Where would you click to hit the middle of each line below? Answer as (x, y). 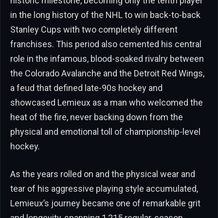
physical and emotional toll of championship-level (105, 131)
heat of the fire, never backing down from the (97, 117)
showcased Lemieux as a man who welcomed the (107, 102)
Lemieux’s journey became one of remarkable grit (105, 203)
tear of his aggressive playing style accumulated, (104, 189)
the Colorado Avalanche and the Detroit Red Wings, (107, 73)
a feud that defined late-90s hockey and (86, 88)
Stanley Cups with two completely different (94, 29)
